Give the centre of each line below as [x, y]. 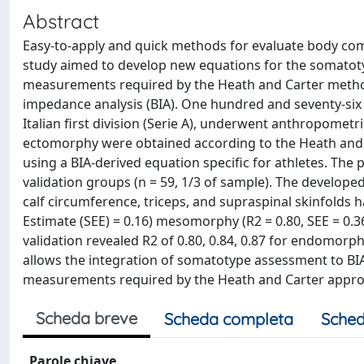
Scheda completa [229, 319]
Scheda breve [87, 318]
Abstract [61, 21]
